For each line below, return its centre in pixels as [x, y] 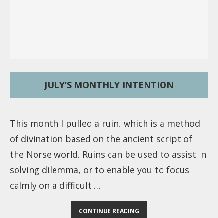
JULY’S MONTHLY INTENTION [109, 85]
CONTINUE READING [109, 211]
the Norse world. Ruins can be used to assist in [108, 154]
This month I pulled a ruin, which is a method [105, 123]
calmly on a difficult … [55, 185]
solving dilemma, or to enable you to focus [100, 170]
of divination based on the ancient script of [101, 139]
